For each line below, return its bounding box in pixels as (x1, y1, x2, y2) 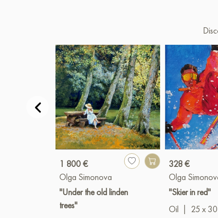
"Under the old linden (59, 186, 128, 198)
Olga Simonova (59, 171, 112, 183)
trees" (59, 200, 77, 211)
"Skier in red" (169, 186, 211, 198)
